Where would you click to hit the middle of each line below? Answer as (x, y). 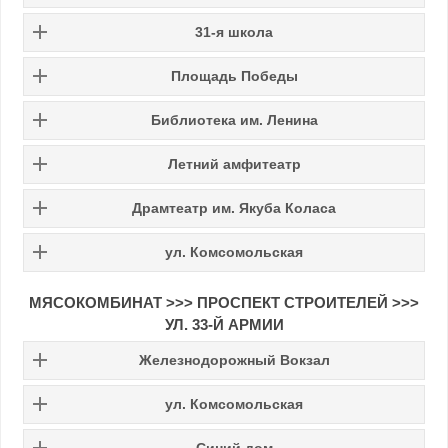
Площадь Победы (234, 75)
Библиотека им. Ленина (234, 119)
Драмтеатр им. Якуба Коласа (234, 207)
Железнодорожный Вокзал (234, 359)
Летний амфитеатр (234, 163)
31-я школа (234, 31)
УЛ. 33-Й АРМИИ (224, 324)
